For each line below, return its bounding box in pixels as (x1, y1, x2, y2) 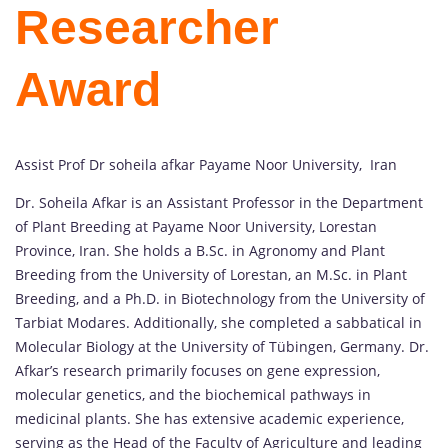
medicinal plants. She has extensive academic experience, (15, 409, 404, 429)
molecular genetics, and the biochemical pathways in (15, 385, 371, 405)
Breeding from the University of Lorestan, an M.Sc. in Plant (15, 265, 407, 285)
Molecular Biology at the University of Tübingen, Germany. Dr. (15, 337, 429, 357)
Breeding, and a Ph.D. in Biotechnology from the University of (15, 289, 425, 309)
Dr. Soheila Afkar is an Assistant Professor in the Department (15, 193, 423, 213)
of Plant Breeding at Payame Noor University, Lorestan (15, 217, 377, 237)
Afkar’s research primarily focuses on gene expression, (15, 361, 380, 381)
